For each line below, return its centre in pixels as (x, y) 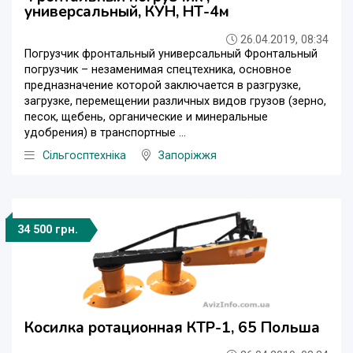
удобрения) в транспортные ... (105, 133)
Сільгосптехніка (84, 156)
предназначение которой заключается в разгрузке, (163, 86)
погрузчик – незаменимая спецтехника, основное (158, 70)
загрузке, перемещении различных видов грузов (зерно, (175, 102)
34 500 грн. (48, 230)
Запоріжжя (188, 156)
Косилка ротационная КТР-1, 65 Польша (172, 328)
